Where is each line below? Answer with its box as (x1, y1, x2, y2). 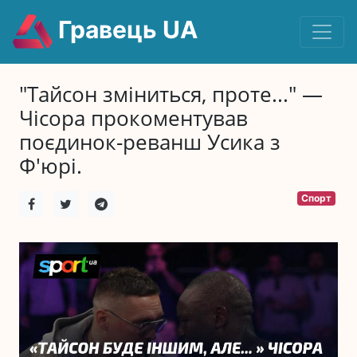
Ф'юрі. (19, 152, 82, 180)
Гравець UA (53, 15, 198, 45)
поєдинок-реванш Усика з (19, 128, 280, 156)
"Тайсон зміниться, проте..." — (19, 80, 323, 108)
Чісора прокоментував (19, 104, 248, 132)
